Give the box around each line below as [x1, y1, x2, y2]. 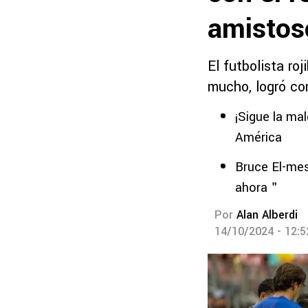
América [235, 129, 282, 146]
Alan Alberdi [236, 207, 298, 223]
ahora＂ [235, 179, 281, 197]
